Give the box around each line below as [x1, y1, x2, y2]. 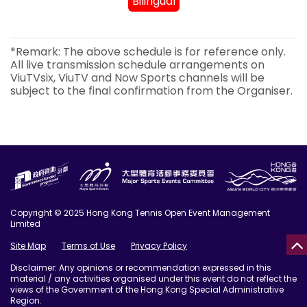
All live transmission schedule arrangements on [10, 57, 265, 73]
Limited [10, 218, 40, 230]
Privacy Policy [131, 240, 187, 252]
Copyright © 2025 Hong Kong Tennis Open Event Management [10, 207, 270, 219]
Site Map [10, 240, 46, 252]
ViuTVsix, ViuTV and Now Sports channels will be [10, 70, 265, 86]
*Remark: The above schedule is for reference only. [10, 44, 286, 60]
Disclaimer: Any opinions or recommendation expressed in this [10, 262, 271, 274]
